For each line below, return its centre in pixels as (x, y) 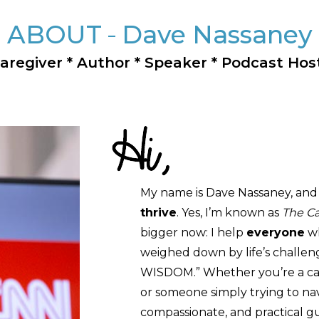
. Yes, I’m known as (229, 212)
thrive (158, 212)
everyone (275, 232)
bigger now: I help (193, 232)
